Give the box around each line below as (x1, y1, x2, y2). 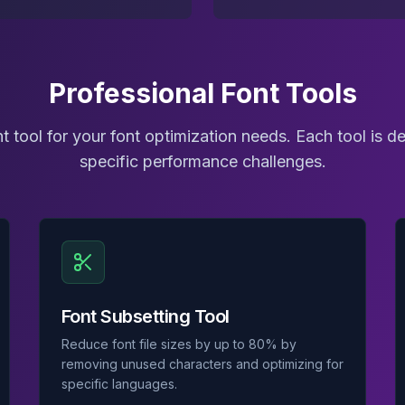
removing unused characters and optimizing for (61, 356, 344, 372)
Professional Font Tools (48, 77, 357, 109)
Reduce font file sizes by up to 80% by (61, 336, 297, 352)
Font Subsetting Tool (61, 306, 230, 327)
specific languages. (61, 376, 177, 391)
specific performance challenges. (79, 152, 326, 171)
